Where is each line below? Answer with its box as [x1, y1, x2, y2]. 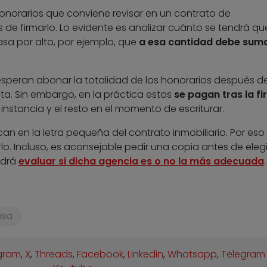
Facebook [77, 247, 124, 262]
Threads [35, 247, 73, 262]
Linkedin [128, 247, 164, 262]
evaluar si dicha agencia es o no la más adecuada [18, 154, 264, 169]
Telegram [221, 247, 266, 262]
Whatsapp [167, 247, 218, 262]
